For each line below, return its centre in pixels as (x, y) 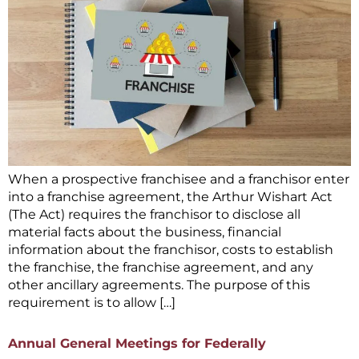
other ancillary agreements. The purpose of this (159, 285)
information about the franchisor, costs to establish (171, 250)
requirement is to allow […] (92, 303)
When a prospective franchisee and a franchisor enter (179, 179)
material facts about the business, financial (145, 232)
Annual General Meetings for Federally (137, 344)
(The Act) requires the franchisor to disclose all (154, 215)
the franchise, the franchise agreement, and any (161, 268)
